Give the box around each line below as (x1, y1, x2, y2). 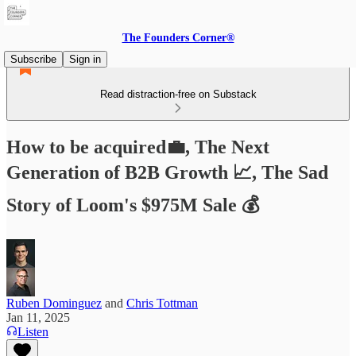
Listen (17, 324, 48, 339)
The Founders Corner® (122, 32, 234, 44)
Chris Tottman (126, 296, 198, 310)
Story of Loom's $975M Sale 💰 (6, 194, 260, 215)
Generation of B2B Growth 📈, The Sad (6, 161, 328, 183)
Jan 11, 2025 (6, 310, 70, 324)
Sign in (69, 53, 101, 65)
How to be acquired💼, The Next (6, 136, 269, 157)
